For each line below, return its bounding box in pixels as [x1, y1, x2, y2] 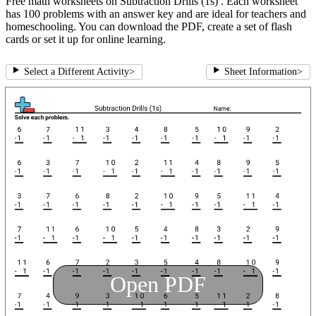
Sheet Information [224, 66, 297, 78]
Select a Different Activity [23, 66, 129, 78]
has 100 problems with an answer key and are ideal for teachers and [6, 8, 306, 20]
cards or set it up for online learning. [6, 33, 166, 46]
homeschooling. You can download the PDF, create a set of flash [6, 20, 292, 33]
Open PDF [110, 272, 206, 298]
